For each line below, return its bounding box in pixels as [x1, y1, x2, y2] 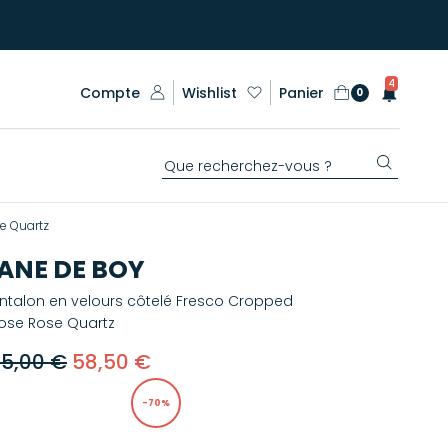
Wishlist [181, 82, 237, 103]
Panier [278, 82, 324, 103]
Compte [79, 82, 140, 103]
